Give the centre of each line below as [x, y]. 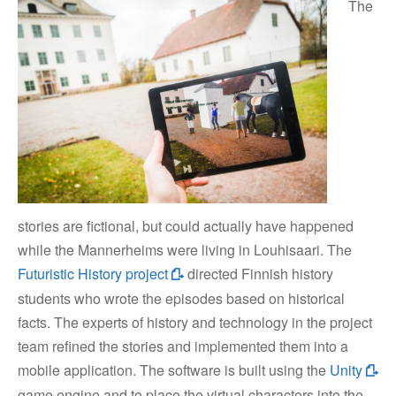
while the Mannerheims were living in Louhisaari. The [185, 250]
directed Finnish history [259, 274]
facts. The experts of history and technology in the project [195, 323]
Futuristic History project [95, 274]
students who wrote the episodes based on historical [181, 299]
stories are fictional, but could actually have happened [186, 226]
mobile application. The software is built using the [174, 370]
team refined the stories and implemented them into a [183, 346]
